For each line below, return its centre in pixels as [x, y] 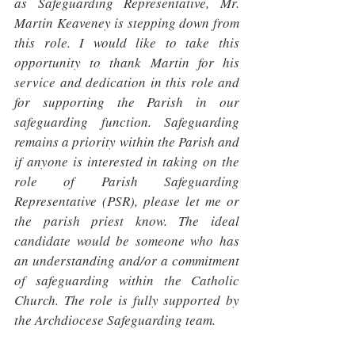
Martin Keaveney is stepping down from [127, 23]
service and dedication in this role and [127, 82]
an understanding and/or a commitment [127, 260]
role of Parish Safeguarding [127, 181]
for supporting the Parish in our [127, 102]
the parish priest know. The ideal [127, 221]
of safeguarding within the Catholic [127, 280]
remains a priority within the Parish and [127, 141]
